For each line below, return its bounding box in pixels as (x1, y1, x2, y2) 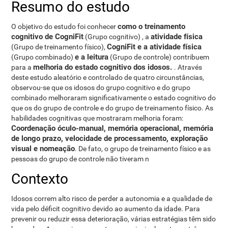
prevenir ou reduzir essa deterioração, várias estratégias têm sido (11, 215, 216, 223)
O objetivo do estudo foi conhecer (11, 22, 118, 31)
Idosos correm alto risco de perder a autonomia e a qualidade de (11, 194, 213, 203)
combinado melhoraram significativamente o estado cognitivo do (11, 94, 216, 102)
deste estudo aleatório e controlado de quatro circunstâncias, (11, 73, 205, 81)
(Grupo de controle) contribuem (108, 53, 210, 61)
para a (11, 63, 34, 71)
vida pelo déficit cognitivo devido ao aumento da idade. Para (11, 205, 201, 213)
